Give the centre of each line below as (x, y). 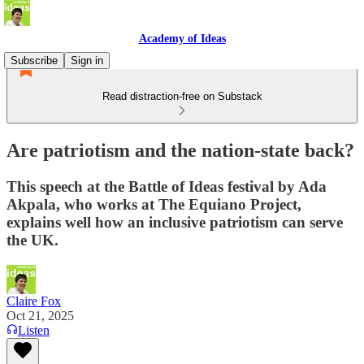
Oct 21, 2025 (40, 315)
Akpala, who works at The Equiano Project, (154, 204)
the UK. (32, 240)
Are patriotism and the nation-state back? (180, 150)
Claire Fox (34, 301)
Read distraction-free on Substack (182, 96)
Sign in (87, 61)
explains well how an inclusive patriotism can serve (175, 222)
